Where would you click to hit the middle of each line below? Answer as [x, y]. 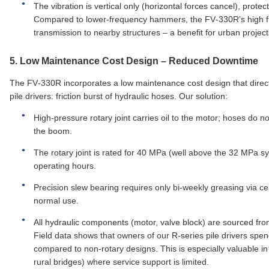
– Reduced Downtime [208, 61]
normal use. [56, 200]
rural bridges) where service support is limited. [121, 261]
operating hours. [65, 165]
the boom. [53, 131]
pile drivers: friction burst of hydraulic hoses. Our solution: [119, 96]
